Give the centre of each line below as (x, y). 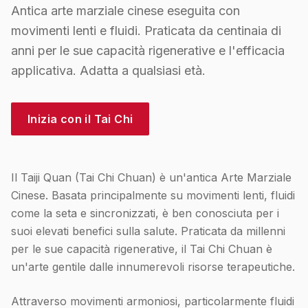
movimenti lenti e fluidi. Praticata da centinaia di (146, 31)
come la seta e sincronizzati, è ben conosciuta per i (145, 213)
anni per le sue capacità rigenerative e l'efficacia (148, 51)
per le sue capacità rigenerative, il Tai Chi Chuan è (142, 249)
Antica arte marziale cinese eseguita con (125, 11)
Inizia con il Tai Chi (80, 119)
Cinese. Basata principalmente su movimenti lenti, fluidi (153, 196)
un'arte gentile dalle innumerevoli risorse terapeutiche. (153, 267)
